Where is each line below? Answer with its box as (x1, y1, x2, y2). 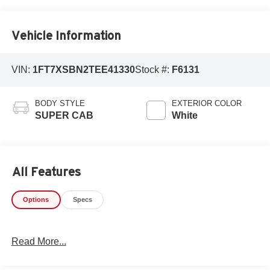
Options (23, 196, 49, 204)
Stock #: (134, 64, 172, 75)
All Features (12, 165, 81, 179)
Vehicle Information (11, 28, 121, 42)
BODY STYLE (34, 98, 85, 108)
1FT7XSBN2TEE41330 (32, 64, 135, 75)
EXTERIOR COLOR (172, 98, 242, 108)
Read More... (11, 236, 66, 246)
